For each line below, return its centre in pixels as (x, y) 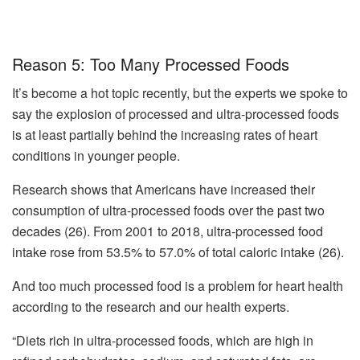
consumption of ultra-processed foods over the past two (168, 210)
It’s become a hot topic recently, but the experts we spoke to (180, 92)
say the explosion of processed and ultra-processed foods (176, 113)
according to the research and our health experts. (151, 306)
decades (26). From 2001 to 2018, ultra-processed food (168, 231)
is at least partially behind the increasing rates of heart (165, 134)
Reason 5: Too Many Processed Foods (151, 63)
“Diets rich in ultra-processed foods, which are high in (163, 340)
